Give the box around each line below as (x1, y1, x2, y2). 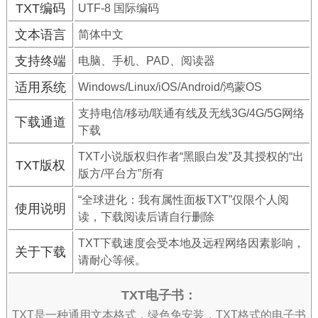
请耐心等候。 (77, 254, 146, 266)
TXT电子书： (121, 288, 197, 302)
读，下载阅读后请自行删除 (77, 211, 214, 223)
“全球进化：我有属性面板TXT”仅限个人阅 (77, 194, 289, 206)
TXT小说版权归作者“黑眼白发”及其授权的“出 (77, 150, 304, 163)
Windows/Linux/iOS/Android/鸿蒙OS (77, 81, 262, 93)
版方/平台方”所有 (77, 168, 164, 180)
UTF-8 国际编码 (77, 2, 159, 14)
